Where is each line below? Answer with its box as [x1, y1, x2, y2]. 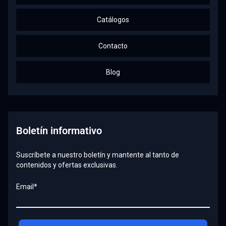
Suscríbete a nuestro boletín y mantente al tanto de [16, 151, 179, 159]
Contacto [98, 42, 128, 50]
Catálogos [97, 16, 129, 24]
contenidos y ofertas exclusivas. [16, 161, 118, 169]
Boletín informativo [16, 125, 102, 137]
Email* [16, 183, 37, 191]
